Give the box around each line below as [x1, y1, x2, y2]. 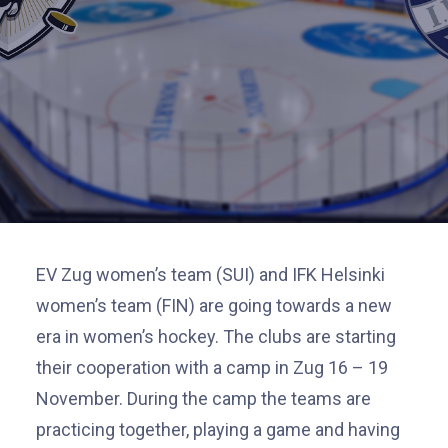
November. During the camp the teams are [36, 388, 371, 409]
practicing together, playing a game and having [36, 419, 400, 440]
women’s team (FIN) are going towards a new [36, 295, 392, 316]
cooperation [76, 357, 175, 378]
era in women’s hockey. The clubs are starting [36, 326, 396, 347]
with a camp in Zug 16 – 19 [175, 357, 388, 378]
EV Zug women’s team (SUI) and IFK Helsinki [36, 264, 385, 285]
